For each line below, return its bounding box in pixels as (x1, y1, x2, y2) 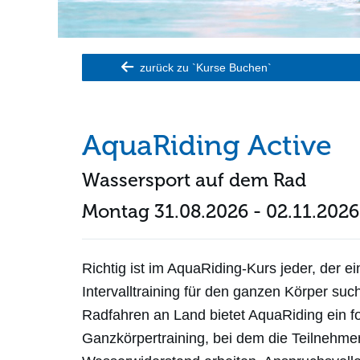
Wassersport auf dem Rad (82, 169, 306, 191)
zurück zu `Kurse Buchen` (136, 61, 272, 74)
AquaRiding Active (82, 128, 332, 162)
